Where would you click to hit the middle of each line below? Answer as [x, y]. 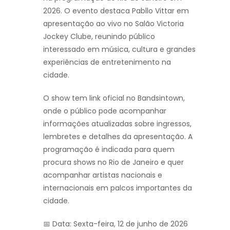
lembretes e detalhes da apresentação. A [118, 137]
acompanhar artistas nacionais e [103, 175]
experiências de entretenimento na [107, 62]
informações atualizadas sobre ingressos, [117, 124]
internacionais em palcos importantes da [118, 188]
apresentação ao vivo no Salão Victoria [113, 24]
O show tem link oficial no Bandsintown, [114, 98]
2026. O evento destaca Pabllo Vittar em [116, 11]
